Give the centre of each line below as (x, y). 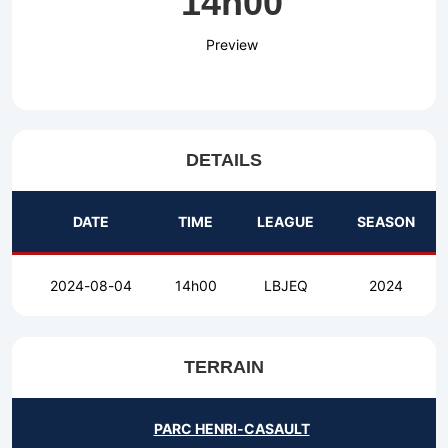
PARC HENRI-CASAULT (231, 429)
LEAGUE (285, 222)
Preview (231, 45)
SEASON (385, 222)
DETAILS (224, 160)
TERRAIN (224, 367)
